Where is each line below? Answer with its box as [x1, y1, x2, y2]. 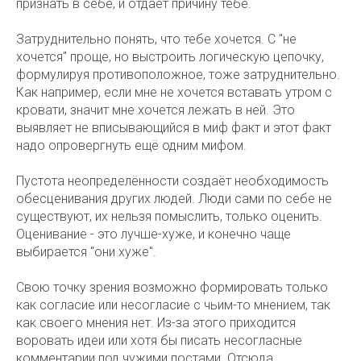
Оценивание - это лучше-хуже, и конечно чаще [16, 226, 291, 242]
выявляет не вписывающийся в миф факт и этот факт [16, 120, 331, 135]
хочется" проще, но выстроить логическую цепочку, [16, 49, 324, 64]
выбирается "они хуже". [16, 244, 156, 259]
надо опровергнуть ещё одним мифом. [16, 138, 247, 153]
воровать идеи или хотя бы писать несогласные [16, 333, 302, 348]
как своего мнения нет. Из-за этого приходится [16, 315, 296, 330]
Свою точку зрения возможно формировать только [16, 280, 328, 295]
